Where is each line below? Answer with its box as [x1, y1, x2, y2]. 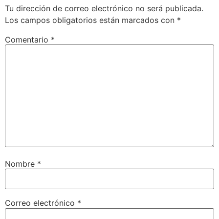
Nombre [5, 159, 37, 169]
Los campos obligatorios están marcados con [5, 15, 177, 25]
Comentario [5, 34, 51, 44]
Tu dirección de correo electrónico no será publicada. [5, 3, 203, 13]
